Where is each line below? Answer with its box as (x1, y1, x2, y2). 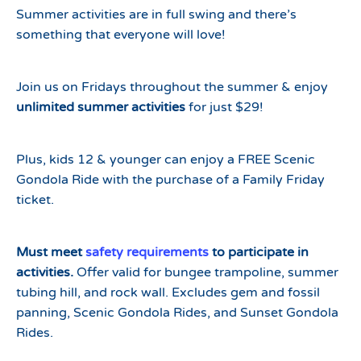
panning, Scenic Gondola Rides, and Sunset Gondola (16, 305, 338, 321)
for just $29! (185, 99, 263, 115)
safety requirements (85, 244, 209, 260)
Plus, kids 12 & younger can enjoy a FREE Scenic (16, 151, 315, 168)
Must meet (16, 244, 85, 260)
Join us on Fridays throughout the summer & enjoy (16, 79, 328, 95)
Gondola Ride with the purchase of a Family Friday (16, 172, 325, 188)
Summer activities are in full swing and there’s (16, 6, 297, 23)
